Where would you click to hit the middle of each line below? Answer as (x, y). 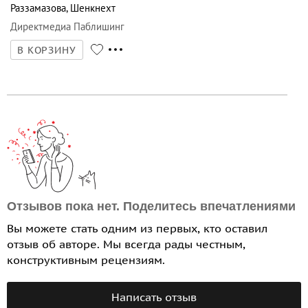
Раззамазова (38, 8)
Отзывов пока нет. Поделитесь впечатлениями (151, 207)
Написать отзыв (154, 297)
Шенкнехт (93, 8)
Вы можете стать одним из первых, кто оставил (137, 229)
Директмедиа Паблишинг (67, 27)
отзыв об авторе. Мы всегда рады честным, (126, 244)
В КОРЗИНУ (47, 51)
